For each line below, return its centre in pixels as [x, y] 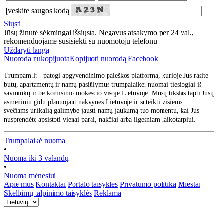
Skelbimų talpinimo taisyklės [48, 193]
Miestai [189, 184]
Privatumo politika [148, 184]
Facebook [143, 58]
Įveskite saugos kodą [37, 10]
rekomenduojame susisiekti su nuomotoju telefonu [81, 41]
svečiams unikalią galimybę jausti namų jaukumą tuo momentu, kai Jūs [101, 110]
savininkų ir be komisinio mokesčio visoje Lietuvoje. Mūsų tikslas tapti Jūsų [109, 93]
